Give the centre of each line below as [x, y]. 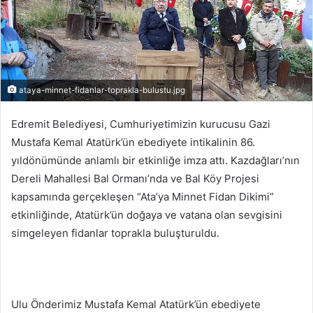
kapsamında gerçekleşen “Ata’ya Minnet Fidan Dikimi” [143, 197]
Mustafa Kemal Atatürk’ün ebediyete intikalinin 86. [133, 143]
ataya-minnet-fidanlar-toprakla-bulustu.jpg [101, 90]
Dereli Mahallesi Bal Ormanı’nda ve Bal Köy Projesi [135, 179]
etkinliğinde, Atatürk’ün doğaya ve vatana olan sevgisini [147, 215]
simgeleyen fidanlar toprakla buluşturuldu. [115, 233]
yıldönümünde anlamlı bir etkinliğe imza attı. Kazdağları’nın [155, 161]
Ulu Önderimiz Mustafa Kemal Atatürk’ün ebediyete [136, 305]
